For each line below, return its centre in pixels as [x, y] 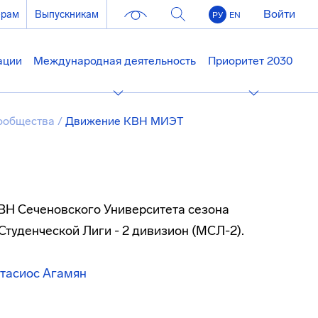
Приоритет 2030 [250, 61]
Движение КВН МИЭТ [123, 121]
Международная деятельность [115, 61]
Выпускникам [67, 14]
